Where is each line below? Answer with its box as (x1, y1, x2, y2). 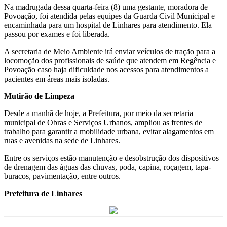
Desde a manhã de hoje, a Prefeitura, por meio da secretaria (4, 108, 193, 118)
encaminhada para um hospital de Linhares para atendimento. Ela (4, 20, 212, 29)
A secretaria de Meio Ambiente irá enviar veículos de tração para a (4, 47, 215, 56)
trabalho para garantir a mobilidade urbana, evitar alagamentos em (4, 127, 214, 136)
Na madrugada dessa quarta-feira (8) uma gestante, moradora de (4, 2, 208, 11)
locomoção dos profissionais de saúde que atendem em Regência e (4, 56, 216, 65)
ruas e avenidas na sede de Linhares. (4, 136, 120, 145)
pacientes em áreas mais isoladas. (4, 74, 109, 83)
